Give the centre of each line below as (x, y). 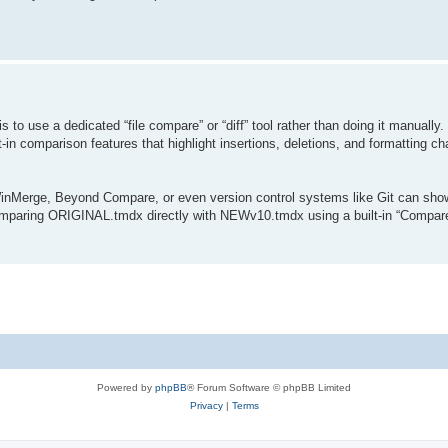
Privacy (206, 405)
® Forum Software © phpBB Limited (269, 387)
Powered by (126, 387)
